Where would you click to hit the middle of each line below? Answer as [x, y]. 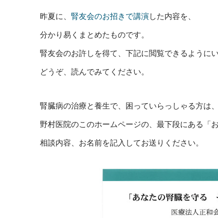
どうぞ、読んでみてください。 [94, 72]
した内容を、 [172, 16]
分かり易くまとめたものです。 [94, 35]
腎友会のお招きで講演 [110, 16]
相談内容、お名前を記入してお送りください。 [122, 143]
